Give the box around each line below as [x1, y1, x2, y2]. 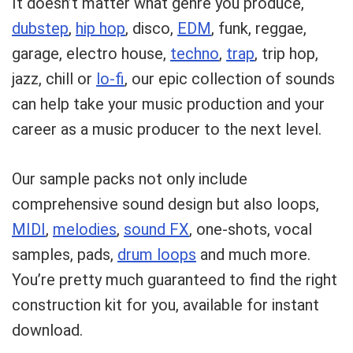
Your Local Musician [16, 264, 128, 278]
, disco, [125, 19, 177, 38]
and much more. [196, 245, 310, 264]
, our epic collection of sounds [124, 69, 335, 88]
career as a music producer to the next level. [12, 120, 321, 139]
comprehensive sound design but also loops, [12, 195, 319, 214]
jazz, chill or [12, 69, 96, 88]
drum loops [117, 245, 196, 264]
